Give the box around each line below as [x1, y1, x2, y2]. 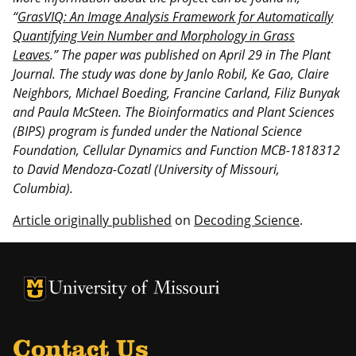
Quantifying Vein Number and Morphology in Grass [13, 26, 295, 44]
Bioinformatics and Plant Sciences [148, 103, 335, 121]
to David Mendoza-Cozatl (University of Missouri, [13, 160, 280, 178]
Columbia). [13, 179, 73, 197]
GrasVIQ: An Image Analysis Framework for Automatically [17, 7, 333, 25]
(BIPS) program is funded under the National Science [13, 122, 302, 140]
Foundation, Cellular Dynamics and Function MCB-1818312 [13, 141, 340, 159]
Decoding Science [194, 211, 300, 229]
